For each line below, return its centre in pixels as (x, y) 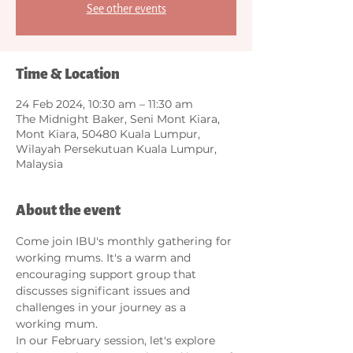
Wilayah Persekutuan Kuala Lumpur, (116, 149)
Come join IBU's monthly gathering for (125, 241)
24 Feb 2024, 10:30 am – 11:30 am (104, 104)
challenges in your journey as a (102, 307)
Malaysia (39, 163)
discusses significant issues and (104, 290)
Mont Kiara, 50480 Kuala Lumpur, (108, 134)
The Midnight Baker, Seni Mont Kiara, (118, 119)
